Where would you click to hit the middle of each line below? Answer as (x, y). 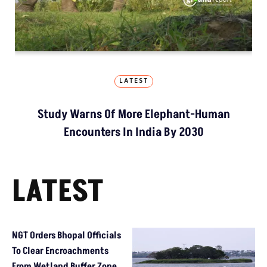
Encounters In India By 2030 (133, 132)
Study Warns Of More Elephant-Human (133, 114)
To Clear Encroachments (60, 251)
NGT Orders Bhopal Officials (66, 235)
